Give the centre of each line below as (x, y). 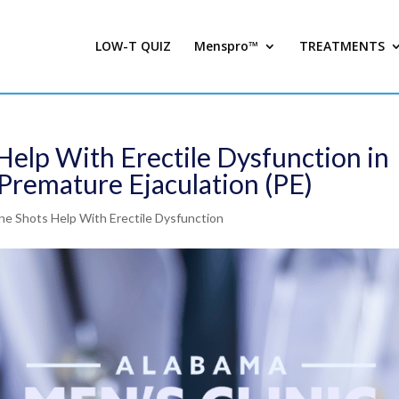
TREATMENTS (342, 46)
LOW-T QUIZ (133, 46)
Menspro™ (226, 46)
